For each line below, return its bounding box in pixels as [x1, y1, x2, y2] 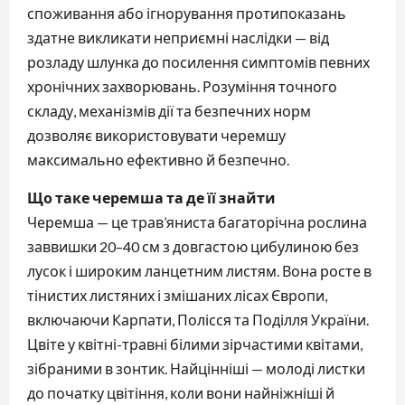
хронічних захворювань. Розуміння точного [27, 77, 337, 95]
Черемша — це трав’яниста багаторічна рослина [27, 212, 367, 231]
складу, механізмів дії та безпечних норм [27, 101, 311, 119]
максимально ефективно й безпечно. [27, 150, 289, 168]
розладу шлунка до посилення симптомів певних [27, 52, 370, 71]
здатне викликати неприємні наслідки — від [27, 28, 329, 46]
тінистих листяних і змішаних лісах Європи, [27, 286, 327, 304]
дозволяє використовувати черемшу [27, 126, 286, 144]
